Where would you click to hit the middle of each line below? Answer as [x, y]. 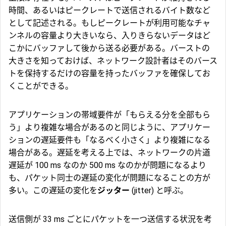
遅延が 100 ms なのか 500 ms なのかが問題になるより [107, 165]
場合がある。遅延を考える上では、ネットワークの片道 [109, 152]
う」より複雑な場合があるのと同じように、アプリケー [109, 127]
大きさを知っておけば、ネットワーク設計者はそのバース [113, 61]
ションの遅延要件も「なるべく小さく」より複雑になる [109, 140]
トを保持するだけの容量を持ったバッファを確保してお [109, 73]
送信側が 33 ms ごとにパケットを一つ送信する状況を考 [110, 219]
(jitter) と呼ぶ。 [159, 190]
